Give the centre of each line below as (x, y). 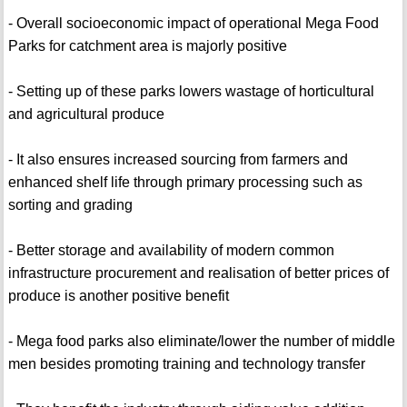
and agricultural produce (86, 114)
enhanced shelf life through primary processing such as (185, 183)
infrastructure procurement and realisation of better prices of (198, 273)
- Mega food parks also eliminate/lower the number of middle (201, 342)
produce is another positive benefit (118, 296)
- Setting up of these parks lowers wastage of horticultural (191, 92)
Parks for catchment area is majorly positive (147, 46)
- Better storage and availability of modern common (171, 251)
